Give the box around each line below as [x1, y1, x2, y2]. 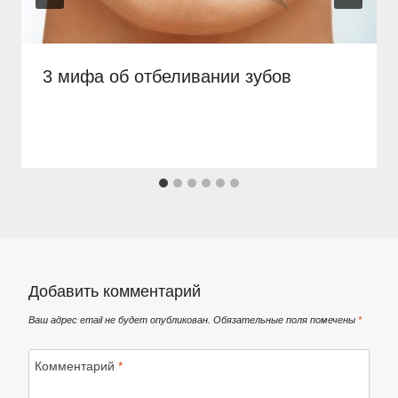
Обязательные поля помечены [213, 314, 358, 325]
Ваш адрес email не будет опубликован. [28, 314, 211, 325]
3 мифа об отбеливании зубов [43, 67, 291, 87]
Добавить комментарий [28, 283, 201, 301]
